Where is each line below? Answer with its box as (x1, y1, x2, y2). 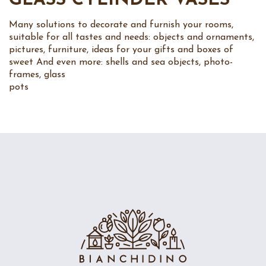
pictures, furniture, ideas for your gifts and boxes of (9, 45, 233, 55)
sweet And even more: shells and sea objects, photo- (9, 58, 233, 68)
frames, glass (9, 70, 65, 80)
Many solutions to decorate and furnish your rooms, (9, 20, 233, 30)
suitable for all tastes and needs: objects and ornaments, (9, 33, 254, 43)
